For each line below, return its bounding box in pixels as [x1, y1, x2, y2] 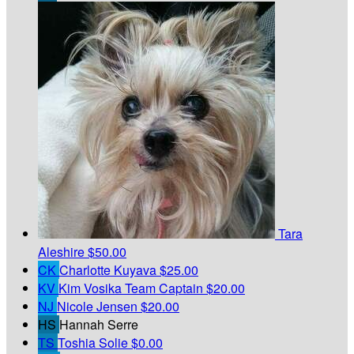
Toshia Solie [58, 333, 131, 352]
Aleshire [38, 243, 88, 262]
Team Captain [125, 279, 203, 298]
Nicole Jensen [57, 297, 141, 316]
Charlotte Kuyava [59, 261, 160, 280]
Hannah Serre [59, 315, 138, 334]
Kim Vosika [58, 279, 125, 298]
